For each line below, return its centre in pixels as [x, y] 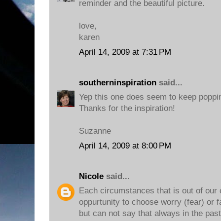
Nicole [91, 176]
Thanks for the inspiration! [127, 108]
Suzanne [95, 131]
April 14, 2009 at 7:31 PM [125, 52]
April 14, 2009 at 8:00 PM [125, 146]
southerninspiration [118, 82]
